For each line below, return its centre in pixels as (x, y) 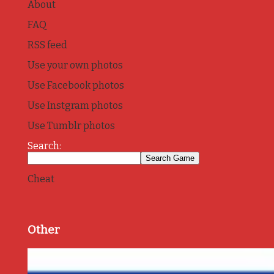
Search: (44, 146)
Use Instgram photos (75, 105)
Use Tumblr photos (71, 125)
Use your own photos (75, 65)
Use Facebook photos (76, 85)
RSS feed (47, 45)
